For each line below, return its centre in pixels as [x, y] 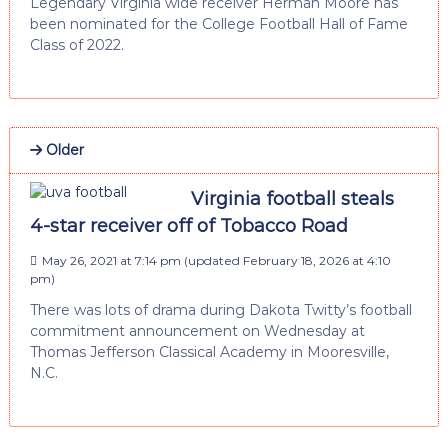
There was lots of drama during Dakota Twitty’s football [220, 309]
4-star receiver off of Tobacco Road [188, 225]
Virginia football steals [292, 198]
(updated [211, 260]
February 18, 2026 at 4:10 [316, 260]
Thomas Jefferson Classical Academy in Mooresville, [209, 351]
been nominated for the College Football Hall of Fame [218, 23]
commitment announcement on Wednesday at [197, 330]
